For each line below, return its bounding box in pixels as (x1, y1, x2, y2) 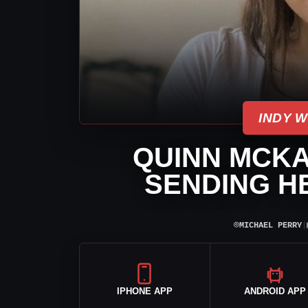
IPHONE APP (116, 285, 173, 296)
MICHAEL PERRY (239, 220, 302, 230)
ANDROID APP (243, 285, 306, 296)
